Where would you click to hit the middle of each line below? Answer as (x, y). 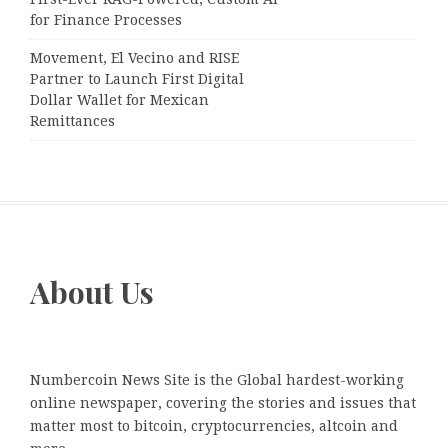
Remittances (72, 120)
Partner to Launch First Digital (137, 78)
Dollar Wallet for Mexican (119, 99)
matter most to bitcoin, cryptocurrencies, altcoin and (214, 426)
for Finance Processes (106, 19)
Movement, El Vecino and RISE (134, 57)
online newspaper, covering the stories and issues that (223, 403)
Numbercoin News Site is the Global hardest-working (217, 380)
